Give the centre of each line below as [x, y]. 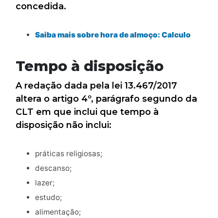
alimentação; [58, 212]
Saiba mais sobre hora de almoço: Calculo [113, 35]
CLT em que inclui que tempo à [87, 112]
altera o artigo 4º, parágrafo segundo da [106, 99]
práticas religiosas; [69, 154]
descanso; [53, 168]
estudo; [48, 198]
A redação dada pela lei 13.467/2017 [96, 86]
